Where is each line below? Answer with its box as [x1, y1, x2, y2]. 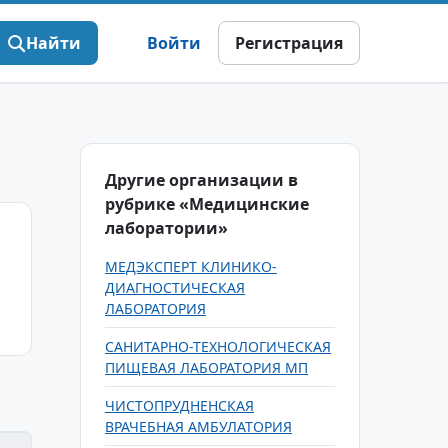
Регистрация [235, 32, 343, 54]
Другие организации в [105, 169, 298, 191]
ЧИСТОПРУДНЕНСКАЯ [105, 396, 254, 415]
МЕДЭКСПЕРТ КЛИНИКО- [105, 257, 277, 276]
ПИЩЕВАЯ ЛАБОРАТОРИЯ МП [105, 358, 308, 377]
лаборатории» [105, 217, 228, 239]
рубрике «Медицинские [105, 193, 309, 215]
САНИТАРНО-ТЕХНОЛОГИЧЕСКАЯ [105, 337, 331, 356]
